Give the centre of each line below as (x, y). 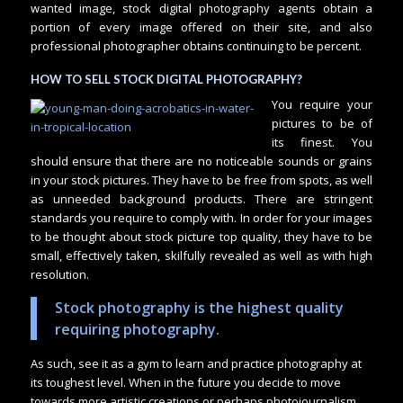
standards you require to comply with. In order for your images (201, 218)
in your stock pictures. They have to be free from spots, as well (201, 180)
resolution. (59, 275)
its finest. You (322, 143)
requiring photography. (139, 329)
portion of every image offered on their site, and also (201, 27)
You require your (322, 105)
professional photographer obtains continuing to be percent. (196, 45)
